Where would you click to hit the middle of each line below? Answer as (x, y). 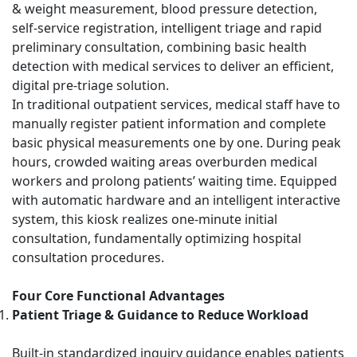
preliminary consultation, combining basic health (159, 47)
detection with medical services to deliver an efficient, (173, 66)
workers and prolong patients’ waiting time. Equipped (175, 181)
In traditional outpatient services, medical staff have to (176, 104)
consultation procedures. (88, 257)
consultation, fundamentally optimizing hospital (157, 238)
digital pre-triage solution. (90, 85)
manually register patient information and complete (169, 124)
